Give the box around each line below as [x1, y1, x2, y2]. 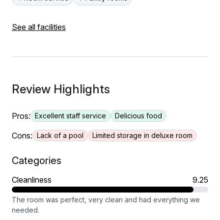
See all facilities [12, 22, 66, 32]
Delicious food [115, 111, 162, 120]
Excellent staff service [35, 111, 106, 120]
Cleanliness [12, 175, 52, 185]
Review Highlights [12, 82, 110, 96]
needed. [12, 206, 39, 214]
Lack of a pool [37, 131, 83, 139]
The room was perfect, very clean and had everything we [12, 195, 200, 204]
